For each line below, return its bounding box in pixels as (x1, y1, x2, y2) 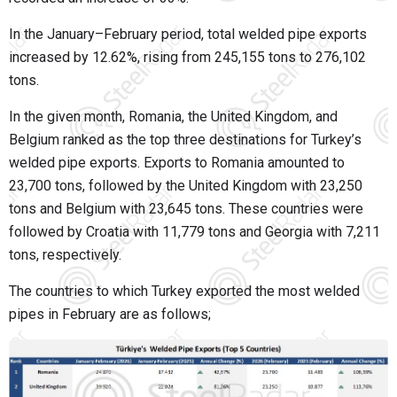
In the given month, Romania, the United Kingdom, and (9, 108, 338, 126)
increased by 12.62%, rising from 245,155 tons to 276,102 (9, 49, 366, 66)
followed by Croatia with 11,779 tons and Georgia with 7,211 (9, 223, 380, 241)
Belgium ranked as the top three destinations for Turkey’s (9, 131, 362, 149)
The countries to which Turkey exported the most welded (9, 283, 360, 300)
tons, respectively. (9, 246, 121, 264)
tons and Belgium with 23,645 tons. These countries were (9, 200, 363, 218)
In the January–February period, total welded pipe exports (9, 26, 367, 43)
